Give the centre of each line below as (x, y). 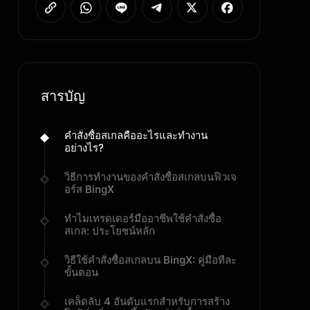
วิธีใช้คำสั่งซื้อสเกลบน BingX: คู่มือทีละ (151, 260)
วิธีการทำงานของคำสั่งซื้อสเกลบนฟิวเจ (151, 177)
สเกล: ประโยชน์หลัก (110, 231)
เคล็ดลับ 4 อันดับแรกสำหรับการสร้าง (147, 301)
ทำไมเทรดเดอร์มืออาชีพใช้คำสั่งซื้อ (143, 218)
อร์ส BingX (89, 189)
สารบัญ (63, 96)
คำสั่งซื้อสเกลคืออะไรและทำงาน (136, 135)
